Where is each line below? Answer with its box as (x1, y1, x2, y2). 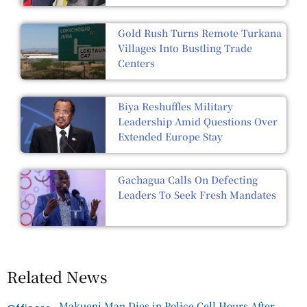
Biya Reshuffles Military (118, 99, 234, 114)
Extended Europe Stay (118, 130, 223, 144)
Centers (118, 56, 156, 71)
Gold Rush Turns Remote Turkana (118, 26, 282, 40)
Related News (7, 265, 108, 287)
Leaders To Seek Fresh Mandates (118, 188, 277, 202)
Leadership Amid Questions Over (118, 114, 278, 129)
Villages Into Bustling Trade (118, 41, 253, 56)
